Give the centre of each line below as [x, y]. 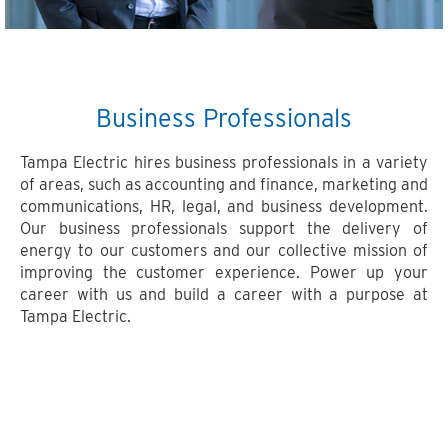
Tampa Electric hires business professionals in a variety [224, 162]
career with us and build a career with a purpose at [224, 294]
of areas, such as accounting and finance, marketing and [224, 184]
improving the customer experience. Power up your [224, 272]
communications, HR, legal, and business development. [224, 206]
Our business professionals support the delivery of [224, 228]
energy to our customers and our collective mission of [224, 250]
